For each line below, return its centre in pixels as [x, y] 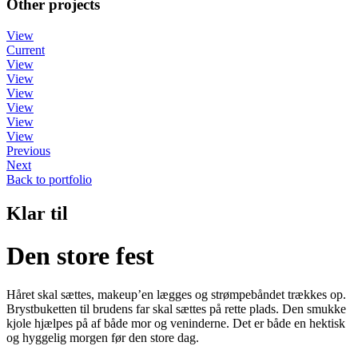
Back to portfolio [49, 179]
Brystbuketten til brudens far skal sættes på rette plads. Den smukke [176, 309]
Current [26, 50]
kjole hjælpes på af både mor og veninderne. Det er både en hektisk [176, 324]
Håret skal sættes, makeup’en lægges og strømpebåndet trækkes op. [176, 295]
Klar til [37, 213]
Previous [28, 150]
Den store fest [80, 256]
